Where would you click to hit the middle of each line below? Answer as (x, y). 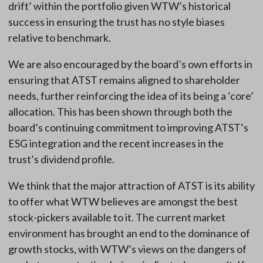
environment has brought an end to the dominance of (129, 233)
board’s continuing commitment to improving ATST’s (128, 128)
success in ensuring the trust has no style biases (116, 22)
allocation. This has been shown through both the (120, 112)
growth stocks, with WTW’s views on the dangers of (127, 249)
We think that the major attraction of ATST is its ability (131, 186)
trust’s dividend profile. (61, 159)
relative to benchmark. (59, 38)
